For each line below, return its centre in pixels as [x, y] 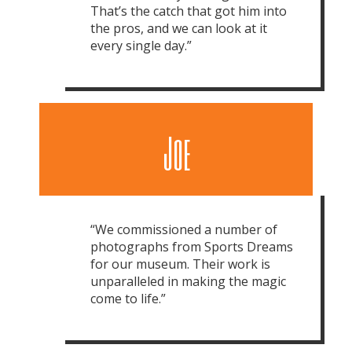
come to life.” [128, 298]
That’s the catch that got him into [189, 11]
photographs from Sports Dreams [192, 246]
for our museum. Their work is [180, 264]
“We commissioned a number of [184, 229]
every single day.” [141, 45]
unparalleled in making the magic [188, 281]
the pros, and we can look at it [179, 28]
